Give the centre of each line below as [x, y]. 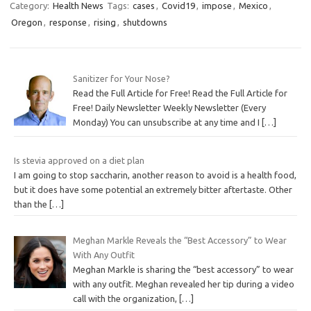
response [68, 22]
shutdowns [145, 22]
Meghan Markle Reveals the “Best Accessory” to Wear [179, 240]
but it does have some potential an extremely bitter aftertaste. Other [153, 190]
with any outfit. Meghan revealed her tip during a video [183, 284]
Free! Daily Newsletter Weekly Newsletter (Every [169, 107]
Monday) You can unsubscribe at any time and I [167, 122]
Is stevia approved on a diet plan [79, 161]
